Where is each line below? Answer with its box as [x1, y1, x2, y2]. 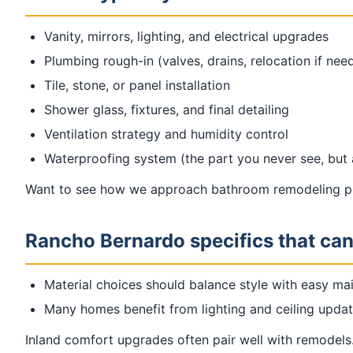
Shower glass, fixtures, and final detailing [44, 102, 289, 118]
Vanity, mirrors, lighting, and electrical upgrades [44, 28, 329, 45]
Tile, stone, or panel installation [44, 77, 230, 94]
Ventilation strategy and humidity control [44, 126, 288, 143]
